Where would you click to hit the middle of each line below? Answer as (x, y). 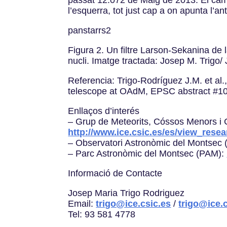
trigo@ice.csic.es (134, 203)
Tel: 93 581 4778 (102, 214)
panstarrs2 (90, 30)
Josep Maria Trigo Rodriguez (126, 193)
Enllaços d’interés (104, 111)
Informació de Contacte (115, 173)
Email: (82, 203)
